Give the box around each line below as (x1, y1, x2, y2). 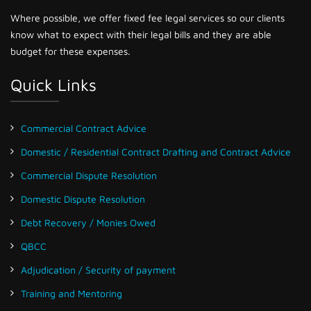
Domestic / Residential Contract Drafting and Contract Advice (21, 145, 291, 158)
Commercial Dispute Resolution (21, 169, 157, 181)
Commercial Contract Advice (21, 121, 146, 134)
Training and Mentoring (21, 287, 122, 299)
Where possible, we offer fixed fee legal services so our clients (10, 11, 285, 24)
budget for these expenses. (10, 44, 131, 57)
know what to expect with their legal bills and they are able (10, 28, 271, 40)
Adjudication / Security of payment (21, 263, 176, 276)
